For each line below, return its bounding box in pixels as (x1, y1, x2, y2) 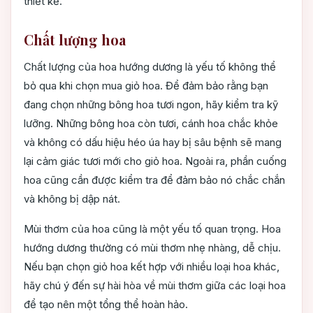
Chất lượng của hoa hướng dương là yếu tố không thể (24, 60, 276, 74)
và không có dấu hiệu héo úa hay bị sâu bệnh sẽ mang (24, 136, 282, 150)
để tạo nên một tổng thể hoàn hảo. (24, 298, 188, 312)
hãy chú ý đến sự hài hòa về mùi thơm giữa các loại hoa (24, 279, 286, 293)
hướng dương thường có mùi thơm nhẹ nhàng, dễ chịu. (24, 241, 281, 255)
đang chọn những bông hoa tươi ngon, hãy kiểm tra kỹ (24, 98, 278, 112)
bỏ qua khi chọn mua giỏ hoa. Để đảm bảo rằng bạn (24, 79, 268, 93)
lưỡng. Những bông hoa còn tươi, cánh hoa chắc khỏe (24, 117, 278, 131)
